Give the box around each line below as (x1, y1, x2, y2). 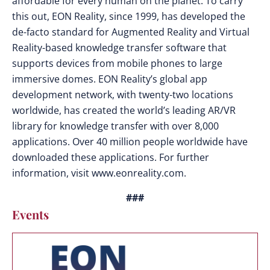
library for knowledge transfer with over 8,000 (12, 119, 219, 133)
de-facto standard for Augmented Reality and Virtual (12, 25, 250, 39)
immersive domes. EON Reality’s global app (12, 72, 207, 86)
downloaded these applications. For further (12, 151, 209, 164)
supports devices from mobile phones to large (12, 57, 222, 70)
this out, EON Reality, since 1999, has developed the (12, 10, 245, 23)
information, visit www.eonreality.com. (12, 166, 186, 180)
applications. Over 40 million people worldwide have (12, 135, 248, 148)
